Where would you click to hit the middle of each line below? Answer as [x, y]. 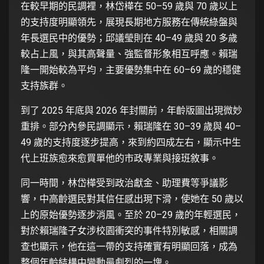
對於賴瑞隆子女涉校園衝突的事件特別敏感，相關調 [129, 230]
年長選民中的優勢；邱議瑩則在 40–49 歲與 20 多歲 [129, 38]
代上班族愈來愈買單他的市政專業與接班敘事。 [120, 158]
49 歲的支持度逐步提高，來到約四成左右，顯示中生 [131, 142]
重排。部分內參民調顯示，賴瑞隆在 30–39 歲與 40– [131, 126]
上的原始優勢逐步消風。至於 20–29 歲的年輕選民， [131, 214]
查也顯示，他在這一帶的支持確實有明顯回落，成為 [129, 246]
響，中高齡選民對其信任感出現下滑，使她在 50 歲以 [132, 199]
